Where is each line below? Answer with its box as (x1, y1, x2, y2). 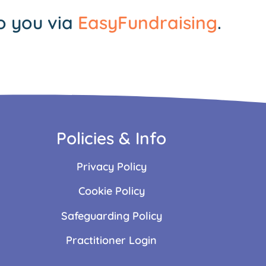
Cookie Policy (78, 184, 145, 198)
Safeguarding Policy (61, 208, 162, 223)
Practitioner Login (66, 233, 157, 248)
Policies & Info (56, 128, 167, 148)
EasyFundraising (77, 11, 217, 34)
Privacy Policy (76, 160, 147, 173)
